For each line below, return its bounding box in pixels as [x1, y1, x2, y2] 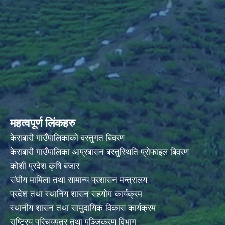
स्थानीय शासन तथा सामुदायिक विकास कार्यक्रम [10, 203, 156, 213]
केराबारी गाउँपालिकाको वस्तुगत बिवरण [10, 133, 127, 143]
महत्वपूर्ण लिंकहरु [10, 117, 75, 130]
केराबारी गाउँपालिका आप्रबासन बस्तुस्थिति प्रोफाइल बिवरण [10, 147, 191, 157]
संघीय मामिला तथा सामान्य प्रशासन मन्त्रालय [10, 175, 150, 185]
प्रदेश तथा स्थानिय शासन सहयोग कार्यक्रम [10, 189, 145, 199]
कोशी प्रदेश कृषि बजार [10, 161, 82, 171]
